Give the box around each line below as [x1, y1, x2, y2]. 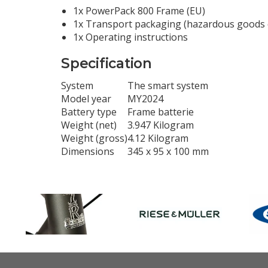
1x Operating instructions [73, 31, 188, 44]
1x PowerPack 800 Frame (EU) [73, 4, 205, 18]
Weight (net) [61, 118, 117, 132]
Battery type [61, 105, 117, 118]
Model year [61, 92, 111, 105]
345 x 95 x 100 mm [127, 144, 209, 158]
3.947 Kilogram [127, 118, 194, 132]
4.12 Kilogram [127, 131, 188, 145]
